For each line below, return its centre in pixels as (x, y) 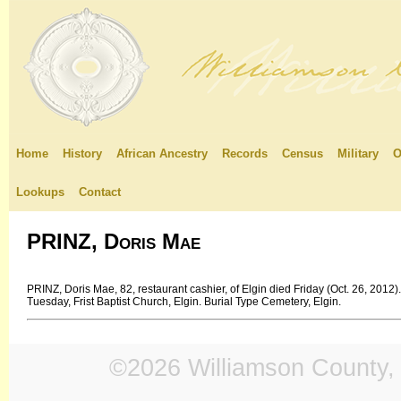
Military (358, 154)
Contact (100, 192)
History (82, 154)
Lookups (40, 192)
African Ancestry (162, 154)
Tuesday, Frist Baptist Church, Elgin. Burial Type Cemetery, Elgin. (184, 302)
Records (245, 154)
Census (303, 154)
